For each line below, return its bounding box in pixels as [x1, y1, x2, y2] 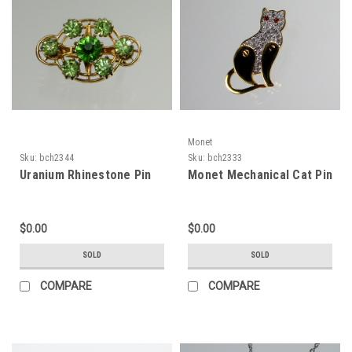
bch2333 [207, 152, 242, 163]
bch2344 [39, 152, 74, 163]
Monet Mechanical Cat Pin [188, 167, 332, 182]
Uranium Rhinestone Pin [20, 167, 152, 182]
